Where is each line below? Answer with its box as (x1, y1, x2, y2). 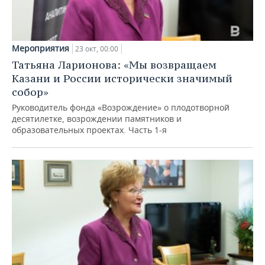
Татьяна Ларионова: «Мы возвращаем (12, 58, 216, 72)
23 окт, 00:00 (75, 44, 118, 54)
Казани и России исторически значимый (12, 72, 232, 86)
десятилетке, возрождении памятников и (12, 113, 182, 125)
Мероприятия (12, 43, 69, 54)
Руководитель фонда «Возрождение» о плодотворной (12, 102, 230, 114)
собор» (12, 85, 49, 99)
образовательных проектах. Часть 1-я (12, 124, 167, 136)
